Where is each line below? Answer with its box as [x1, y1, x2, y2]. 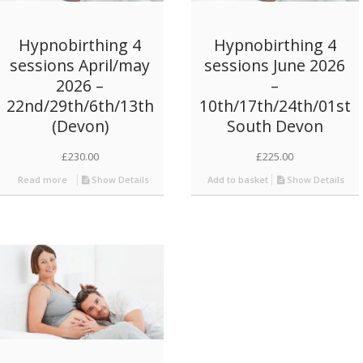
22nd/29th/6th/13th [6, 94, 154, 117]
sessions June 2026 [204, 53, 346, 76]
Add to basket [204, 173, 268, 186]
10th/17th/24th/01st [199, 94, 351, 117]
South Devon [226, 114, 323, 137]
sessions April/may [10, 53, 151, 76]
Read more [15, 173, 67, 186]
